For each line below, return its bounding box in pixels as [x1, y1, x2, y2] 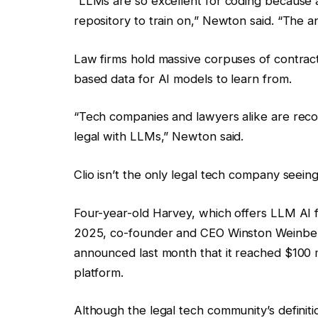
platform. [73, 265, 124, 280]
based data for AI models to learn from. [73, 71, 292, 86]
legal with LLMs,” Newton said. [73, 129, 244, 144]
